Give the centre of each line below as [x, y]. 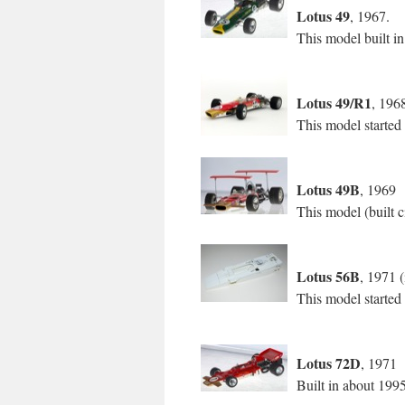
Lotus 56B [328, 276]
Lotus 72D [329, 363]
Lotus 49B [328, 189]
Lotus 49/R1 [334, 103]
